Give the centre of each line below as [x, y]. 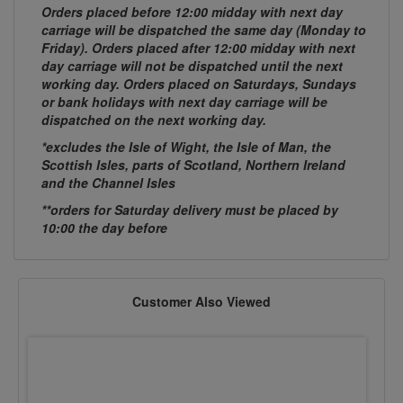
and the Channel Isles [108, 183]
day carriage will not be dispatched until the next [192, 66]
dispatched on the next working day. [154, 120]
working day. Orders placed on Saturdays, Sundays [199, 84]
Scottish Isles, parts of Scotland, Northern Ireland [193, 165]
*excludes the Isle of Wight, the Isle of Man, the [186, 147]
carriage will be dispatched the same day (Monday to [204, 30]
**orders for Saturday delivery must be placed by [190, 210]
